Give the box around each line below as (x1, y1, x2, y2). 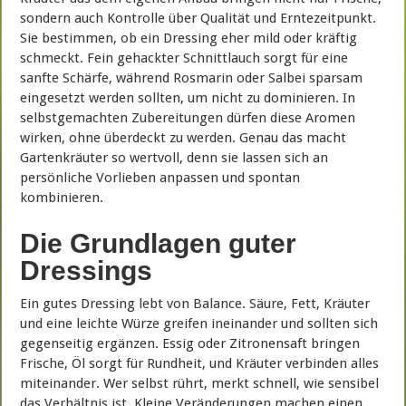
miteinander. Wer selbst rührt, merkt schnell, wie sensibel (20, 375, 380, 392)
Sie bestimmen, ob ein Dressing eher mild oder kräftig (20, 30, 358, 47)
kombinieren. (20, 189, 104, 207)
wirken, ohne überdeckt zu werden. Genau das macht (20, 130, 347, 147)
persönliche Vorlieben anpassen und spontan (20, 169, 301, 187)
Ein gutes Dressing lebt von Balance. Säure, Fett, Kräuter (20, 295, 371, 313)
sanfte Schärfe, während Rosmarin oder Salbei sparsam (20, 70, 363, 87)
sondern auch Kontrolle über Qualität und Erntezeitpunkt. (20, 10, 377, 27)
